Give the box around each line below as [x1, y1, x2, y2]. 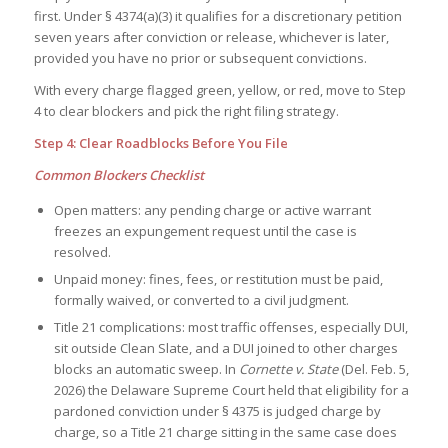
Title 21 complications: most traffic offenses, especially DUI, [53, 318, 408, 337]
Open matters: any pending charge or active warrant [53, 201, 371, 220]
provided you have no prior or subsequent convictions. [33, 48, 367, 67]
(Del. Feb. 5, [337, 360, 409, 379]
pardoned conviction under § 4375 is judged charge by [53, 402, 381, 421]
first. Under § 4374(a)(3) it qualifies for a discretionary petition [33, 6, 402, 25]
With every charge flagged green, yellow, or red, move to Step [33, 80, 406, 99]
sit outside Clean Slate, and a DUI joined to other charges [53, 339, 398, 358]
